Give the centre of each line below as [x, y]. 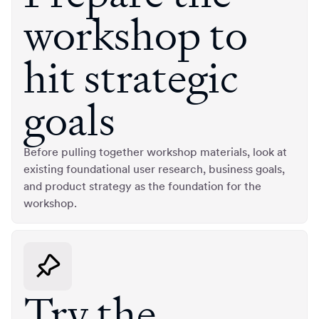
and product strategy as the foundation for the [142, 186]
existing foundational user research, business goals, [154, 169]
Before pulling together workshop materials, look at [155, 152]
